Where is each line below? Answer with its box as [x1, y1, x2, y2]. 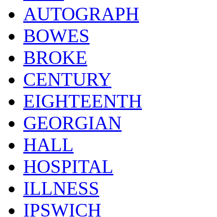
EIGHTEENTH [23, 91, 142, 112]
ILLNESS [23, 178, 99, 199]
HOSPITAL [23, 156, 113, 177]
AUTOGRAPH [23, 3, 139, 25]
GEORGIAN [23, 112, 122, 134]
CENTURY [23, 69, 111, 90]
